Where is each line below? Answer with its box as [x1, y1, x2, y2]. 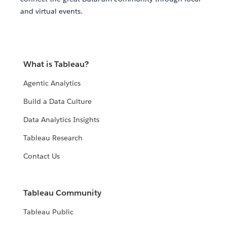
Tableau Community [23, 187, 102, 199]
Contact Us [23, 152, 60, 161]
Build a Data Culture [23, 97, 92, 106]
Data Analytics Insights [23, 115, 100, 125]
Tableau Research [23, 133, 83, 143]
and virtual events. [20, 6, 83, 16]
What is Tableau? [23, 59, 89, 70]
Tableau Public [23, 207, 74, 217]
